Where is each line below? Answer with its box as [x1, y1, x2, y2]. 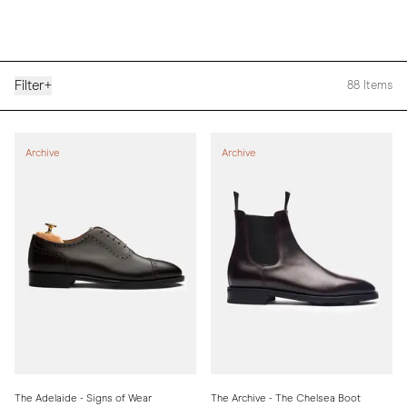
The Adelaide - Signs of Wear [15, 393, 152, 404]
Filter [15, 79, 45, 93]
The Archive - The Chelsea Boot [211, 393, 361, 404]
